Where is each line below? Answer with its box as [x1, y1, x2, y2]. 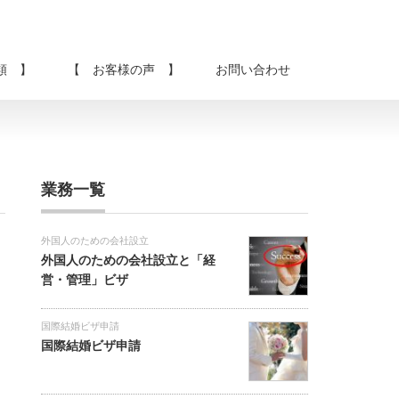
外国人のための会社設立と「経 [41, 253, 216, 267]
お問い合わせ [216, 62, 290, 77]
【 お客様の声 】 [68, 62, 180, 77]
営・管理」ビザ [41, 273, 128, 287]
